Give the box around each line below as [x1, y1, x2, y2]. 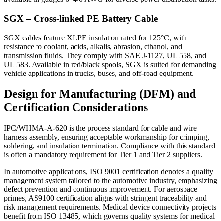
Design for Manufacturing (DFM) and [4, 87, 196, 101]
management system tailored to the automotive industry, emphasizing [4, 176, 217, 185]
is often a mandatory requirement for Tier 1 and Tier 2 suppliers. [4, 150, 202, 159]
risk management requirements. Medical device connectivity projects [4, 203, 216, 212]
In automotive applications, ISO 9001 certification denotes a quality [4, 167, 213, 176]
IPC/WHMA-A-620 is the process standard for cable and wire [4, 124, 197, 133]
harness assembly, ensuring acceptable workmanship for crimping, [4, 133, 209, 142]
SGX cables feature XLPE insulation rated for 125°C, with [4, 33, 187, 42]
